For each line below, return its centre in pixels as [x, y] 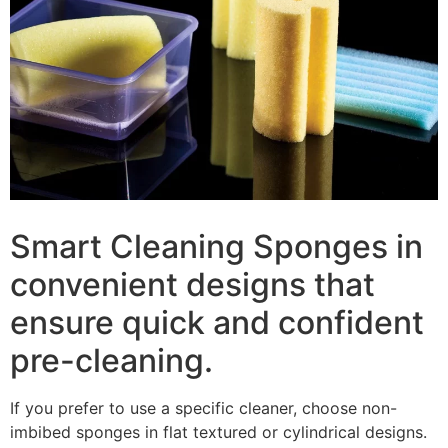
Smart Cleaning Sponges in [216, 246]
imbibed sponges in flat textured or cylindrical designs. [218, 431]
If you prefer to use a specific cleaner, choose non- [203, 407]
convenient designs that [192, 284]
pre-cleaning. [111, 360]
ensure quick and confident [217, 322]
